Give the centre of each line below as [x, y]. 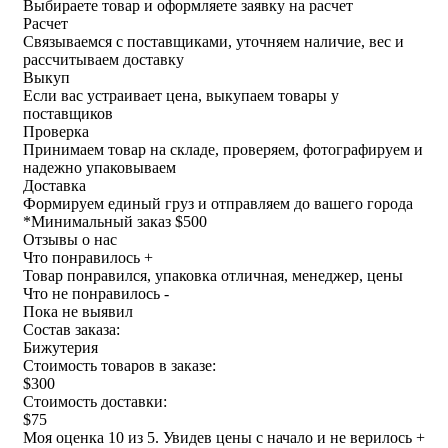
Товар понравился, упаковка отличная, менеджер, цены [213, 275]
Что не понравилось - [96, 293]
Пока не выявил [78, 311]
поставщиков [68, 113]
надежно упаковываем [99, 167]
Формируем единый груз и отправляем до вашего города [218, 203]
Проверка [56, 131]
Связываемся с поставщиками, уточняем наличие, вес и [213, 41]
